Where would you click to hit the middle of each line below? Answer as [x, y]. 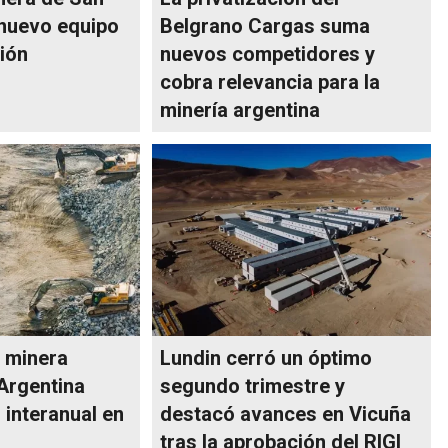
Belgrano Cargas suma [265, 26]
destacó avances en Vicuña [286, 414]
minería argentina [240, 110]
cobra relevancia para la [270, 82]
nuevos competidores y [268, 54]
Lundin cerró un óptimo [266, 358]
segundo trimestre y [253, 386]
